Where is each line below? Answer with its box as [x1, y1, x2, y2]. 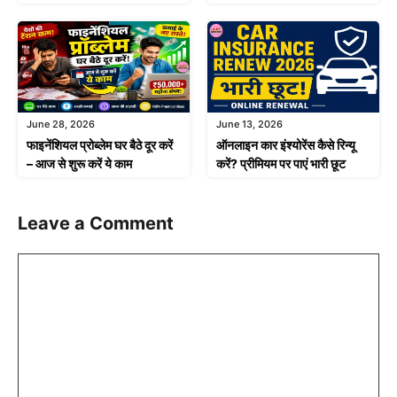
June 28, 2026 [27, 117, 95, 130]
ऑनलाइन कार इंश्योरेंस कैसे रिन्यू [216, 136, 355, 152]
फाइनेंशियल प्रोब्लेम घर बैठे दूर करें [27, 136, 173, 152]
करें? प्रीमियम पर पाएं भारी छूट [216, 155, 346, 171]
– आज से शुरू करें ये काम [27, 155, 132, 171]
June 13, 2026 [216, 117, 283, 130]
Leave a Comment [18, 212, 174, 234]
